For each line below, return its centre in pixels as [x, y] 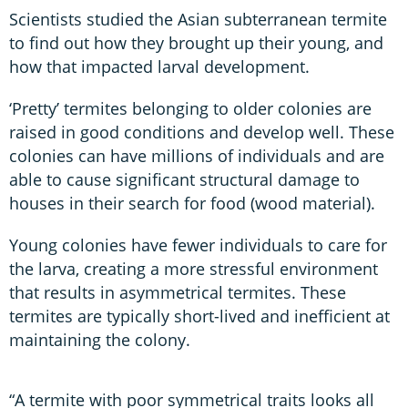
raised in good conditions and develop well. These [202, 132]
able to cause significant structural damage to [184, 179]
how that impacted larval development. [159, 66]
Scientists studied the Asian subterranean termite [198, 19]
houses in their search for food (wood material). [192, 203]
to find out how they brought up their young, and [196, 42]
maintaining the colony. [100, 339]
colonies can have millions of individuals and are [197, 155]
